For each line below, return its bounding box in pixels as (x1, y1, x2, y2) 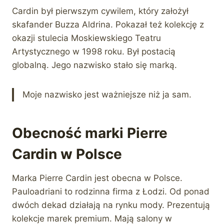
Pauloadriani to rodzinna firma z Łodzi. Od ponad (12, 186, 209, 196)
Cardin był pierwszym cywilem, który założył (12, 5, 188, 16)
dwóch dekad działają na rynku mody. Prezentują (12, 199, 210, 210)
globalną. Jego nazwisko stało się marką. (12, 59, 177, 70)
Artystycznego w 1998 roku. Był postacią (12, 46, 175, 56)
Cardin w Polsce (12, 145, 122, 162)
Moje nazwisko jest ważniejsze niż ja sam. (22, 89, 191, 99)
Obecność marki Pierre (12, 124, 167, 141)
